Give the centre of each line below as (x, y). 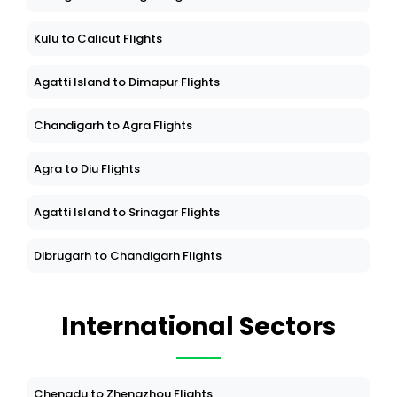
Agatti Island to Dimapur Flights (127, 82)
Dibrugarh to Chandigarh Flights (128, 256)
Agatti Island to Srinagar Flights (127, 213)
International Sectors (198, 327)
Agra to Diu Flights (87, 169)
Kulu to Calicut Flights (98, 39)
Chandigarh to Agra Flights (113, 126)
